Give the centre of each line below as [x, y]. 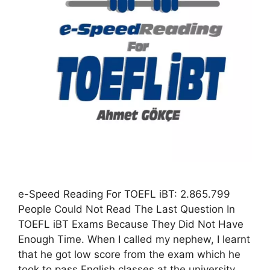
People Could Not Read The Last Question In [127, 209]
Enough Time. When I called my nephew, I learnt [134, 239]
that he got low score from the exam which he [129, 254]
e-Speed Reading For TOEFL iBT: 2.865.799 [124, 194]
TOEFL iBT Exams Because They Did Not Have [131, 224]
